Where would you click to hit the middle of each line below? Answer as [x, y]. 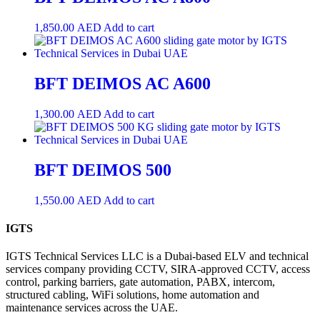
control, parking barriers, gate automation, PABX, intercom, [140, 282]
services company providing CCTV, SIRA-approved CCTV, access [158, 269]
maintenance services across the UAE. [92, 308]
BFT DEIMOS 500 [103, 170]
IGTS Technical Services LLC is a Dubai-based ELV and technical [157, 256]
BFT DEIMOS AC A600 [122, 84]
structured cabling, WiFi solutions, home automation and [132, 295]
